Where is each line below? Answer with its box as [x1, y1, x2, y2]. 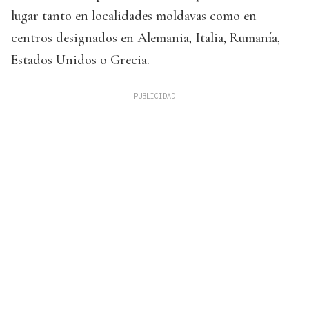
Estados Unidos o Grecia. [11, 52, 150, 69]
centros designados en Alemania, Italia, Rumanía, [11, 30, 280, 47]
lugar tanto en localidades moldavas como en [11, 8, 257, 25]
